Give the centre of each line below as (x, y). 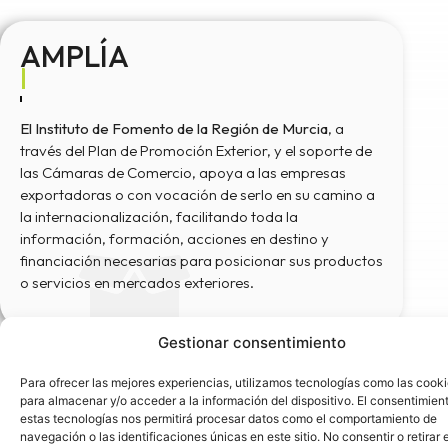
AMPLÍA (74, 55)
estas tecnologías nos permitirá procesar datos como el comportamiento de (228, 418)
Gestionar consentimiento (252, 342)
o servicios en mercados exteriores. (137, 282)
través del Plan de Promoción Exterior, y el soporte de (196, 150)
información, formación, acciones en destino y (174, 238)
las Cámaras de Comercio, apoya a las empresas (183, 172)
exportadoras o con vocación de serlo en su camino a (197, 194)
